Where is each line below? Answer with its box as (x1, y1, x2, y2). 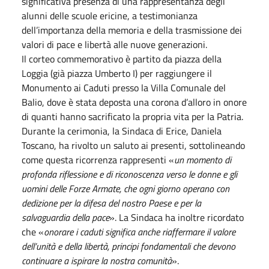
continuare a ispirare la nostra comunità (22, 253, 172, 268)
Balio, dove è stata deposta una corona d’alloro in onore (22, 94, 247, 109)
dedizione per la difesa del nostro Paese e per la (22, 195, 201, 210)
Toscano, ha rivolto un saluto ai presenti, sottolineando (22, 138, 245, 153)
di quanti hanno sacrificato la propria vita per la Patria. (22, 109, 243, 124)
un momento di (174, 152, 231, 167)
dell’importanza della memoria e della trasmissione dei (22, 22, 242, 37)
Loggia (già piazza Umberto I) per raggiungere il (22, 65, 212, 80)
